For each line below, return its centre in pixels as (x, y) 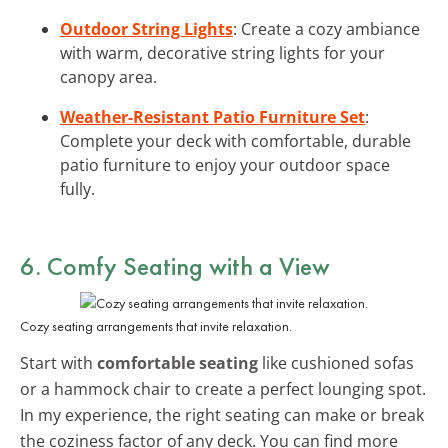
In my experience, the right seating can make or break (222, 414)
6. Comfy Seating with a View (175, 265)
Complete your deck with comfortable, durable (235, 140)
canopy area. (108, 76)
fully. (77, 188)
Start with (58, 362)
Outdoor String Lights (146, 28)
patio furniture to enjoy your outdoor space (225, 164)
